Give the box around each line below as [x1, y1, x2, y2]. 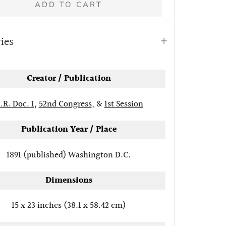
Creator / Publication [26, 72, 111, 86]
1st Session [104, 97, 143, 111]
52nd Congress [38, 97, 92, 111]
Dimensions [45, 173, 92, 187]
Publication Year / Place [21, 123, 117, 137]
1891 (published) [7, 148, 68, 162]
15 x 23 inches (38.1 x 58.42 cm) [12, 199, 126, 213]
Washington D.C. [68, 148, 131, 162]
